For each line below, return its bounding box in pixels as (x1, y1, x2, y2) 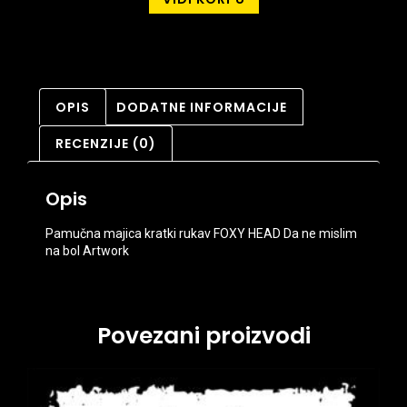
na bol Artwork (45, 243, 129, 259)
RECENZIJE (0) (55, 134, 156, 153)
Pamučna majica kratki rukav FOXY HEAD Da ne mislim (45, 226, 357, 242)
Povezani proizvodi (96, 320, 311, 352)
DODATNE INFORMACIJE (116, 97, 288, 116)
